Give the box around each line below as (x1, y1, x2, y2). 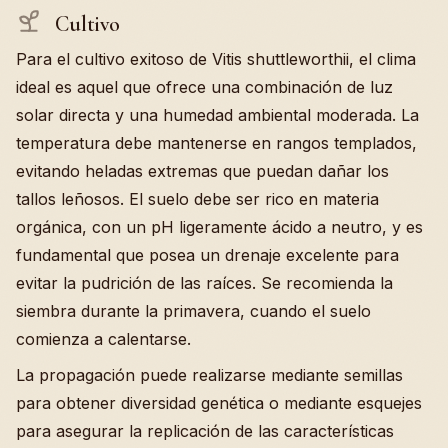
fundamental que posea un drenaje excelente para (16, 244, 399, 265)
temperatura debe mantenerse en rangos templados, (16, 132, 417, 153)
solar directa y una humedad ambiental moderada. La (16, 104, 419, 125)
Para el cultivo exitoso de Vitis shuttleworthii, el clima (16, 48, 416, 69)
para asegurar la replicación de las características (16, 420, 394, 441)
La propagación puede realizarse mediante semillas (16, 364, 403, 385)
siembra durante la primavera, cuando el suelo (16, 300, 371, 321)
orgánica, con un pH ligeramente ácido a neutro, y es (16, 216, 423, 237)
